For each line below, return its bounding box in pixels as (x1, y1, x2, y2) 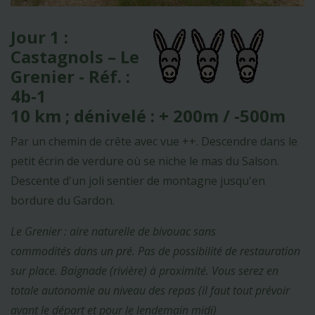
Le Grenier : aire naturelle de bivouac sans (11, 224, 216, 240)
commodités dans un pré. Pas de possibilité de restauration (11, 243, 300, 259)
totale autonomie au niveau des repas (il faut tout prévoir (11, 283, 290, 299)
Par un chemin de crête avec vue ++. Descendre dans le (11, 134, 297, 150)
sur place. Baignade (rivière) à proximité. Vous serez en (11, 263, 278, 279)
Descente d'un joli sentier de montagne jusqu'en (11, 173, 265, 189)
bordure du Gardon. (11, 193, 115, 209)
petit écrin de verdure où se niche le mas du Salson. (11, 153, 279, 169)
